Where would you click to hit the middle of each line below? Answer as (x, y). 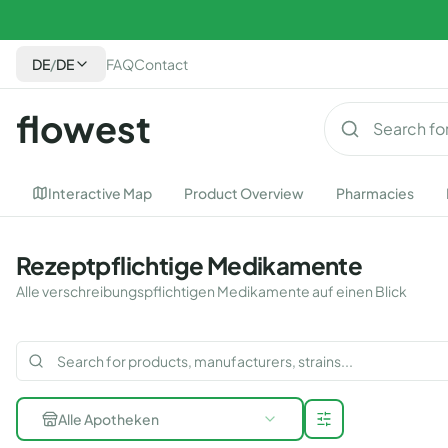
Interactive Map (100, 193)
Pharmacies (375, 193)
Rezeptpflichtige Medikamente (189, 265)
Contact (161, 64)
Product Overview (244, 193)
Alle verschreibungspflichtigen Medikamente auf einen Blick (211, 291)
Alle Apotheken (108, 419)
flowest (83, 128)
